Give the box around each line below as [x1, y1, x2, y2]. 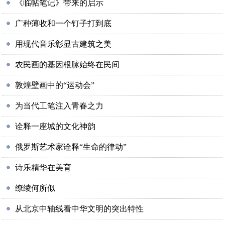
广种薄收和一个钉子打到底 [15, 19, 112, 28]
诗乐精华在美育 [15, 163, 72, 172]
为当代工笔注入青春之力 [15, 101, 104, 110]
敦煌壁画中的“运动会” [15, 81, 95, 89]
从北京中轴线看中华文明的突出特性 [15, 204, 144, 213]
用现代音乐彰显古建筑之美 [15, 40, 112, 48]
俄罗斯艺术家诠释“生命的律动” [15, 143, 127, 151]
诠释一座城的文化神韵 [15, 122, 96, 131]
